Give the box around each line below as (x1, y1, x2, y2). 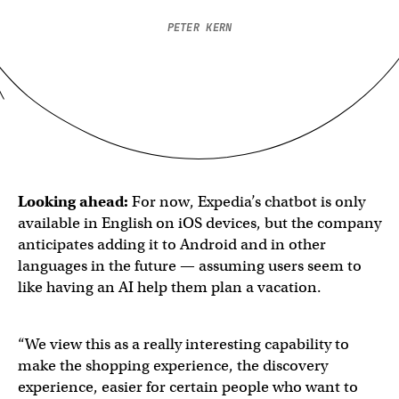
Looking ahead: (18, 192, 128, 211)
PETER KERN (167, 20, 232, 35)
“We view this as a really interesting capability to (18, 335, 349, 354)
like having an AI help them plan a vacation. (18, 278, 322, 297)
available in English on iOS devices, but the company (18, 214, 381, 232)
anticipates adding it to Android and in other (18, 235, 326, 254)
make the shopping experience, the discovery (18, 356, 328, 375)
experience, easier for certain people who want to (18, 378, 358, 396)
